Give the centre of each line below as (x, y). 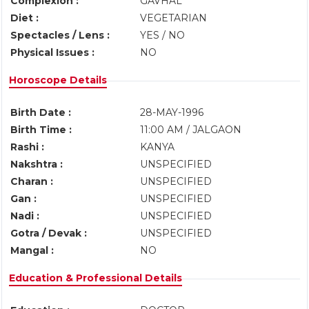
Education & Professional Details (96, 278)
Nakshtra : (37, 164)
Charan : (32, 181)
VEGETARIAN (173, 18)
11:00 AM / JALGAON (192, 130)
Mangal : (32, 250)
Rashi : (27, 147)
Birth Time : (41, 130)
